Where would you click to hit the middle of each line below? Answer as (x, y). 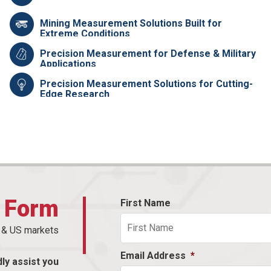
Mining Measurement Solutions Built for (131, 23)
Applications (68, 64)
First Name (145, 203)
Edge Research (74, 94)
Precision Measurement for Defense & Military (148, 53)
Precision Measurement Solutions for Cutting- (146, 83)
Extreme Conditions (85, 33)
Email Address (153, 255)
